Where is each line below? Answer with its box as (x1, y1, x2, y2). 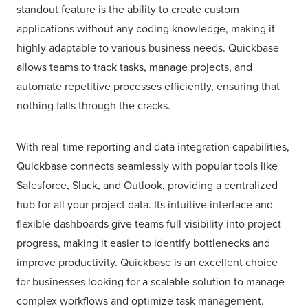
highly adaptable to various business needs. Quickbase (16, 39, 279, 56)
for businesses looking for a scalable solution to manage (16, 273, 285, 289)
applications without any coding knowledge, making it (16, 20, 275, 36)
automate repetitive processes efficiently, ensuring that (16, 78, 280, 94)
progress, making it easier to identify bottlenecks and (16, 234, 270, 251)
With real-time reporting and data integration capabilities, (16, 138, 289, 155)
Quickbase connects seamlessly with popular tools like (16, 157, 278, 174)
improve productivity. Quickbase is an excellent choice (16, 254, 278, 270)
